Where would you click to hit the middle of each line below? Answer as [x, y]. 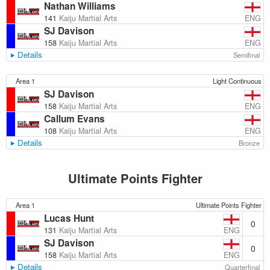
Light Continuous [237, 81]
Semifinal [247, 55]
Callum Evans [74, 119]
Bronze [250, 143]
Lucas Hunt [69, 218]
